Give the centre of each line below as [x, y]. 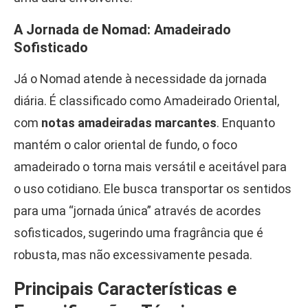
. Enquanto [246, 123]
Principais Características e [125, 289]
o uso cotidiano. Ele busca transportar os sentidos [153, 189]
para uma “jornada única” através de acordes [137, 211]
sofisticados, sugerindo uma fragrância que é [139, 233]
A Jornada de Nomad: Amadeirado [122, 30]
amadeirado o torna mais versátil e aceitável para [150, 167]
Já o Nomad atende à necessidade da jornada [140, 79]
